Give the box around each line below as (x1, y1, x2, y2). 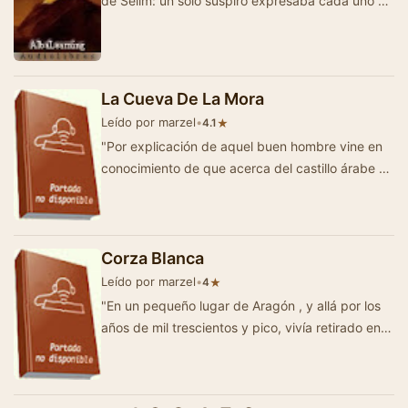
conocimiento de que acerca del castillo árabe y (101, 160, 386, 177)
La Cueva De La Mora (101, 89, 264, 109)
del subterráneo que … (101, 182, 236, 199)
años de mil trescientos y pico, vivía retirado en (101, 320, 381, 336)
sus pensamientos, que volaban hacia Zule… (101, 14, 364, 30)
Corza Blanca (101, 249, 204, 269)
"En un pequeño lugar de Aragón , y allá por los (101, 298, 381, 314)
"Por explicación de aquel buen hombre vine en (101, 138, 382, 155)
